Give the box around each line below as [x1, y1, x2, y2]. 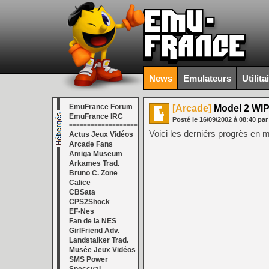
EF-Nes [69, 207, 94, 216]
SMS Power [69, 255, 108, 264]
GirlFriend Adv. [69, 226, 119, 235]
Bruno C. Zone [69, 169, 118, 177]
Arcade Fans [69, 140, 113, 148]
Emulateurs [183, 73, 231, 83]
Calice [69, 178, 91, 187]
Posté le [172, 116, 199, 123]
